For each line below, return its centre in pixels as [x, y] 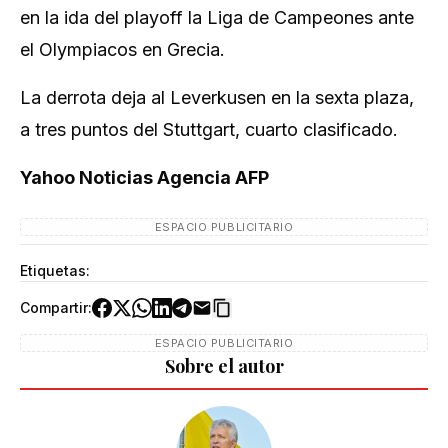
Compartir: [56, 307]
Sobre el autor [224, 366]
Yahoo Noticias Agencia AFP [144, 177]
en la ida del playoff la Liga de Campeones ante [217, 17]
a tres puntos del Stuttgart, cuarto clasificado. [209, 129]
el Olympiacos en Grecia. [122, 49]
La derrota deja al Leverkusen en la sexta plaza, [217, 97]
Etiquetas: [55, 270]
